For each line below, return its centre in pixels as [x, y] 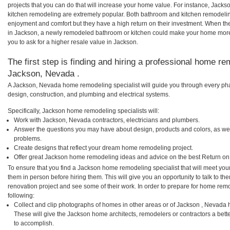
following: [21, 195]
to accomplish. [34, 223]
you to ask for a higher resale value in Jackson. [73, 42]
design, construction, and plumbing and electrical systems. [89, 94]
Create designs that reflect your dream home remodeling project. [103, 148]
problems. [28, 138]
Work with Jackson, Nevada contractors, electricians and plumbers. [107, 120]
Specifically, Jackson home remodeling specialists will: [83, 111]
